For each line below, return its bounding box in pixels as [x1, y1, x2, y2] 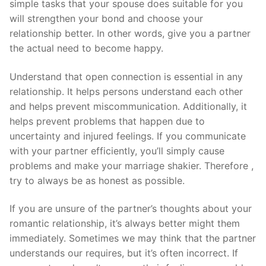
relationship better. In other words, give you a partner [9, 27, 251, 40]
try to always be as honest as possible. [9, 174, 185, 186]
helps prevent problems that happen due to [9, 115, 205, 127]
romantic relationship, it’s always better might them [9, 217, 240, 230]
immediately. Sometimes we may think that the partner [9, 232, 256, 245]
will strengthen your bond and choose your [9, 12, 203, 25]
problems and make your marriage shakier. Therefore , [9, 159, 254, 172]
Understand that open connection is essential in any [9, 70, 243, 83]
